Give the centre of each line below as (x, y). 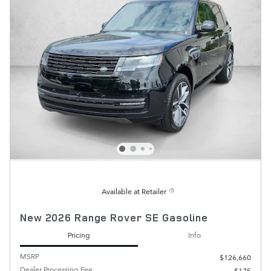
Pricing (79, 235)
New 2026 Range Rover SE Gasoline (114, 217)
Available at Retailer (134, 191)
